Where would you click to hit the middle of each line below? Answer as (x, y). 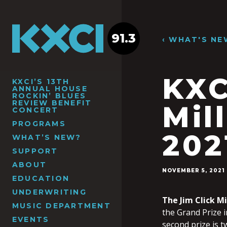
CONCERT (35, 110)
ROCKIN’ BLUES (49, 96)
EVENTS (31, 219)
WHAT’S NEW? (47, 137)
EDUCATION (41, 178)
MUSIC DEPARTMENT (62, 205)
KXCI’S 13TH (41, 81)
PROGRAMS (39, 123)
